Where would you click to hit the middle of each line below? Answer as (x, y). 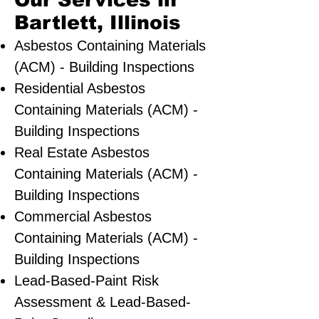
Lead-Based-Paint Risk (87, 281)
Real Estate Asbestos (82, 152)
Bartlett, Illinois (101, 23)
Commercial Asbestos (83, 216)
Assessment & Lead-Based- (103, 302)
